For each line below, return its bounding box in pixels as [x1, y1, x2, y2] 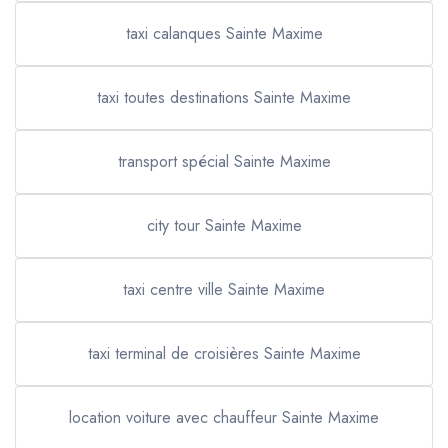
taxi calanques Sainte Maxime [125, 22, 323, 45]
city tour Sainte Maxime [146, 214, 302, 237]
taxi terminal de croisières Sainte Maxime [87, 342, 361, 365]
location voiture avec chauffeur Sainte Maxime [69, 406, 379, 429]
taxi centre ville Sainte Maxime [123, 278, 325, 301]
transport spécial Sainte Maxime [117, 150, 331, 173]
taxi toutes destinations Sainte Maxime [97, 86, 351, 109]
